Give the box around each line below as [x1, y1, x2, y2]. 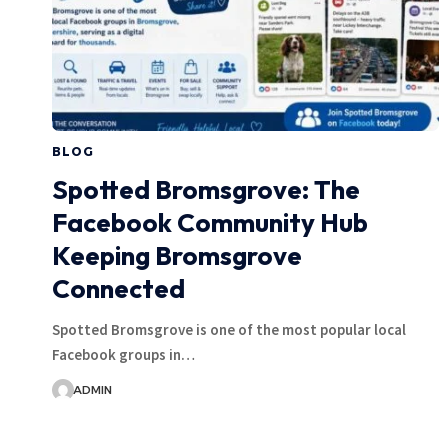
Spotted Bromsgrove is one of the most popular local [52, 319, 406, 339]
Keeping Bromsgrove [52, 238, 302, 272]
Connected [52, 271, 185, 305]
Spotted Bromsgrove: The [52, 172, 360, 206]
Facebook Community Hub [52, 205, 368, 239]
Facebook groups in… [52, 344, 195, 364]
